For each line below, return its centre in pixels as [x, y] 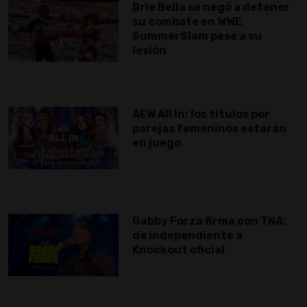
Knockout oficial [179, 250]
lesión [149, 51]
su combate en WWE [187, 22]
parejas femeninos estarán [209, 129]
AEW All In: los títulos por [201, 114]
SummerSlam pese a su [197, 36]
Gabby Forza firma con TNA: [209, 221]
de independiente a [187, 236]
